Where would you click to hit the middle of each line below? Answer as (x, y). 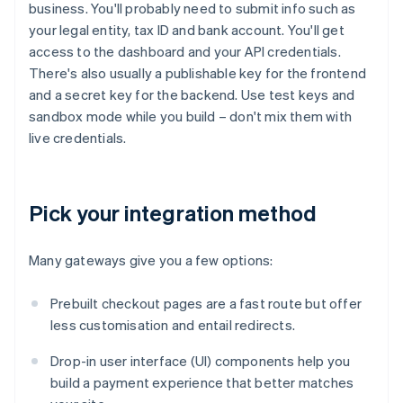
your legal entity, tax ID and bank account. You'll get (187, 30)
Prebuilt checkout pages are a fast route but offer (206, 304)
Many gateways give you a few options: (151, 260)
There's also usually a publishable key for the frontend (198, 73)
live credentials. (78, 138)
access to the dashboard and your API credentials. (185, 52)
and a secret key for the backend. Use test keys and (192, 95)
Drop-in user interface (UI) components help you (201, 361)
